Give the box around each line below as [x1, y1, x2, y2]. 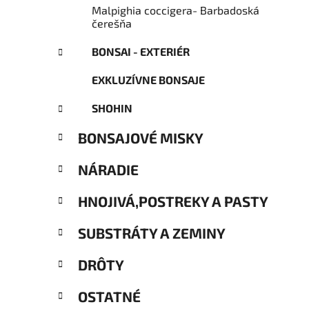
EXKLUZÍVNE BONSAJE [92, 73, 205, 87]
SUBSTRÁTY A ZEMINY [78, 224, 226, 242]
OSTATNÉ [78, 288, 141, 306]
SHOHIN [92, 101, 132, 115]
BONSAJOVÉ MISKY [78, 129, 203, 147]
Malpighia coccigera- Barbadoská [92, 3, 259, 17]
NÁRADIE [78, 161, 139, 179]
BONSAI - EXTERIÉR [92, 45, 190, 59]
